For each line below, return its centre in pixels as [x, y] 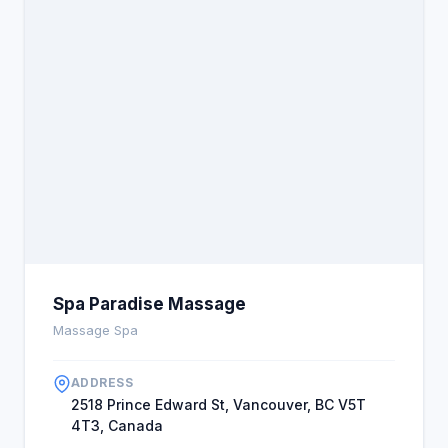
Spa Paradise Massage [149, 304]
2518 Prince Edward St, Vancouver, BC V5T [218, 404]
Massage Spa [95, 330]
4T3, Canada [117, 425]
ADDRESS [102, 382]
